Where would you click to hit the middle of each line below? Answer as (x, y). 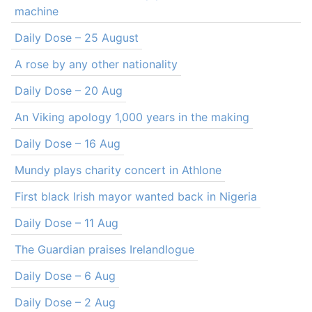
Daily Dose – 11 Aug (67, 223)
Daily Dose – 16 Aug (68, 143)
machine (37, 11)
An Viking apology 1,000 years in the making (132, 117)
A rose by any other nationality (96, 64)
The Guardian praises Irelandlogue (104, 249)
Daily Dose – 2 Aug (65, 302)
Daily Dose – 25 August (77, 38)
